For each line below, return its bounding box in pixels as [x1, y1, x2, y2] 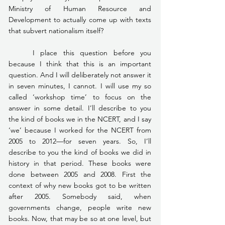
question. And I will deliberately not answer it [9, 70, 151, 79]
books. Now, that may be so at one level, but [9, 213, 151, 223]
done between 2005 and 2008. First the [9, 169, 151, 179]
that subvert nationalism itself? [9, 26, 103, 35]
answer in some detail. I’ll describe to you [9, 103, 151, 113]
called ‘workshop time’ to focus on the [9, 92, 151, 101]
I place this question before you [9, 48, 33, 57]
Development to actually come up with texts [9, 15, 151, 24]
